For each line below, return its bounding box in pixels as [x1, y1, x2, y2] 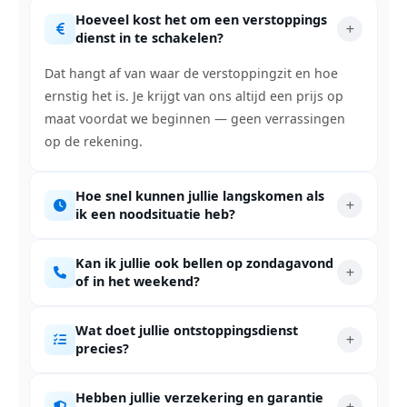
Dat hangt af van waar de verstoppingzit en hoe [45, 65, 338, 82]
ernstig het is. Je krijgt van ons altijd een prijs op [45, 87, 343, 104]
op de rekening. [45, 133, 143, 150]
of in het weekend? [75, 273, 200, 290]
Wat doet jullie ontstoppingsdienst [75, 322, 298, 339]
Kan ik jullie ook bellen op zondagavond [75, 254, 333, 272]
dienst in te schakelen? [75, 29, 223, 46]
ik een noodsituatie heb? [75, 205, 235, 223]
